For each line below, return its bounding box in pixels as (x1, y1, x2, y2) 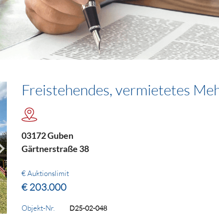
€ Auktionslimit (22, 169, 69, 178)
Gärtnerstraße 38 (22, 143, 89, 154)
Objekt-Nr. (22, 203, 55, 213)
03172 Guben (22, 130, 73, 141)
